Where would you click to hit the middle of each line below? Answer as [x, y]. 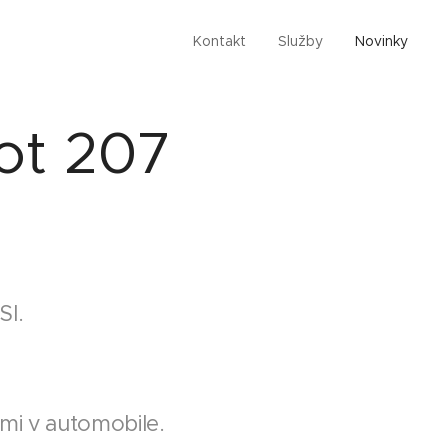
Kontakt [219, 41]
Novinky [381, 41]
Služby [300, 41]
